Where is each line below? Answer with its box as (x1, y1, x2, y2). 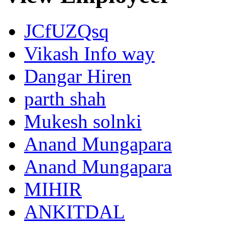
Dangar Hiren (24, 65, 132, 87)
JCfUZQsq (24, 20, 109, 42)
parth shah (24, 87, 106, 109)
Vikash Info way (24, 42, 155, 64)
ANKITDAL (24, 200, 125, 222)
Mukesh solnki (24, 110, 142, 132)
